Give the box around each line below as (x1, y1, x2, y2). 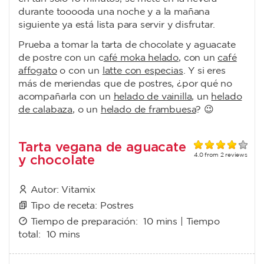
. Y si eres (183, 67, 226, 76)
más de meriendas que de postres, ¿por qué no (18, 80, 233, 89)
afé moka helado (103, 54, 179, 63)
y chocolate (18, 151, 95, 168)
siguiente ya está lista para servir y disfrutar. (18, 21, 215, 30)
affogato (18, 67, 57, 76)
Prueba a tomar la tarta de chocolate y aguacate (18, 41, 236, 50)
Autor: (27, 186, 62, 195)
